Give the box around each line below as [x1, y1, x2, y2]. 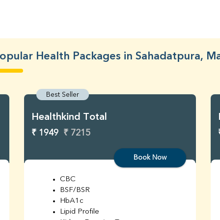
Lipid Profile [60, 208, 99, 216]
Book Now [134, 154, 166, 162]
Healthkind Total [31, 112, 107, 123]
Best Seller [46, 91, 79, 99]
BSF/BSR [60, 187, 90, 194]
